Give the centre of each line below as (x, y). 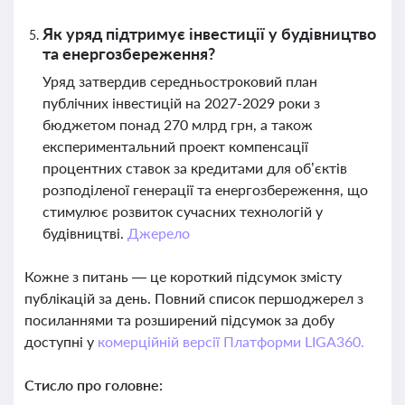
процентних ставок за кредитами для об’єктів (195, 168)
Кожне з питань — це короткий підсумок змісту (183, 276)
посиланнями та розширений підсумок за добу (179, 320)
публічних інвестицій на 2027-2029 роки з (181, 103)
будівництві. (85, 233)
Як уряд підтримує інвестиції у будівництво (209, 33)
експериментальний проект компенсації (175, 146)
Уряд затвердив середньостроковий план (180, 81)
